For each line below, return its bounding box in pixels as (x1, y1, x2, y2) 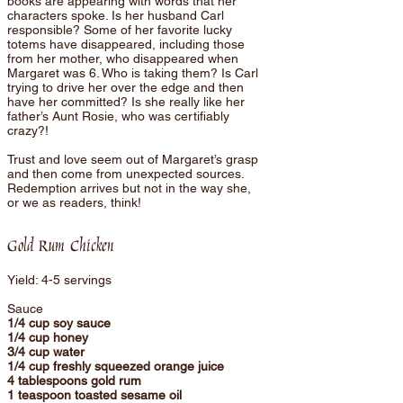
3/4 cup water (7, 345, 85, 359)
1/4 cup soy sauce (7, 316, 111, 330)
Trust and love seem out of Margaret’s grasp (7, 152, 258, 166)
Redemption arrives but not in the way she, (7, 181, 251, 195)
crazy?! (7, 123, 49, 138)
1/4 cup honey (7, 330, 88, 345)
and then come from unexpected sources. (7, 166, 244, 181)
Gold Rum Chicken (7, 231, 119, 258)
